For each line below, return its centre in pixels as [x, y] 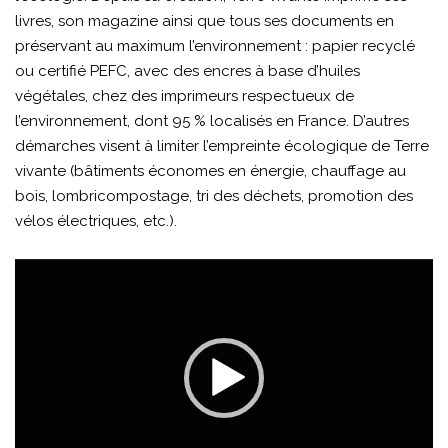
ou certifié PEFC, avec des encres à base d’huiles [187, 70]
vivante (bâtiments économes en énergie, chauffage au [210, 170]
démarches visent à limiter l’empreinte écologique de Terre [222, 145]
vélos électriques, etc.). [96, 220]
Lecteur [41, 269]
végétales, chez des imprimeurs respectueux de [184, 95]
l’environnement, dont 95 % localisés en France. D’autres [212, 120]
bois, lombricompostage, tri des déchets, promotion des [214, 195]
